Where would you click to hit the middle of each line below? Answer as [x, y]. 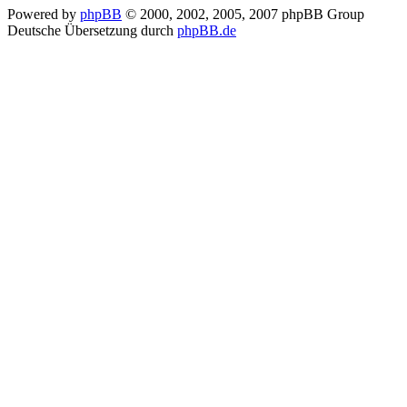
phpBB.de [207, 31]
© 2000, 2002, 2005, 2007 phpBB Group [243, 15]
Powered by [44, 15]
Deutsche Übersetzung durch [92, 31]
